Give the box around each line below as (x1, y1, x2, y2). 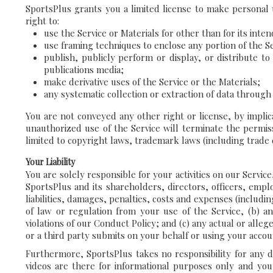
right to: (26, 15, 59, 27)
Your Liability (26, 156, 75, 168)
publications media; (44, 63, 124, 76)
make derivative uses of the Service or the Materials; (44, 76, 260, 88)
